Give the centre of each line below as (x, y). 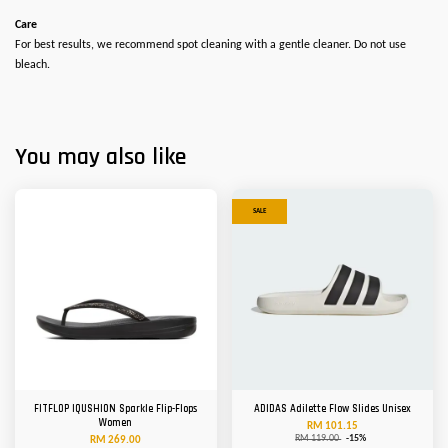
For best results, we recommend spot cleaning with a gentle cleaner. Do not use (210, 45)
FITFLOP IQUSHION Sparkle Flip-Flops (116, 409)
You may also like (100, 157)
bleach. (32, 65)
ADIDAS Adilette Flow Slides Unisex (332, 409)
